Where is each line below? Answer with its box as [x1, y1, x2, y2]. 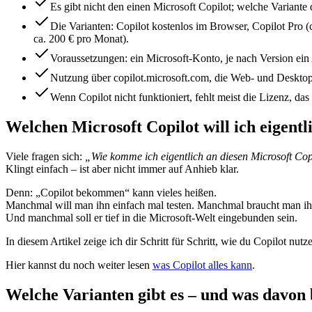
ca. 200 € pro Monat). [33, 32, 129, 45]
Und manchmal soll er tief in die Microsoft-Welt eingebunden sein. [6, 211, 297, 224]
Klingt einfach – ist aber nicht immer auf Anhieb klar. [6, 162, 239, 175]
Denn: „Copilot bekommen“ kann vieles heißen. [6, 186, 217, 198]
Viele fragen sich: [6, 150, 85, 162]
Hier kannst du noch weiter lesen [6, 258, 153, 271]
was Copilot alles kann [153, 258, 252, 271]
